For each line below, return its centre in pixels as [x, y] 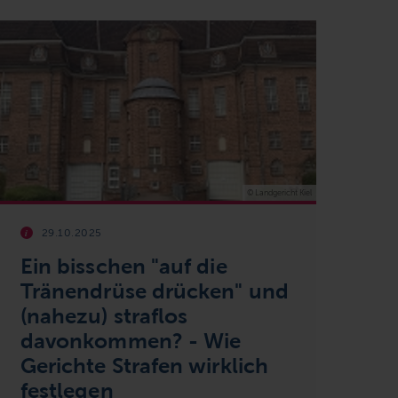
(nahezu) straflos [104, 315]
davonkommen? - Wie [131, 340]
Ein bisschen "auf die [123, 266]
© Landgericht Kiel [279, 192]
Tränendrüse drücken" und [154, 291]
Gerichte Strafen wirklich [144, 365]
